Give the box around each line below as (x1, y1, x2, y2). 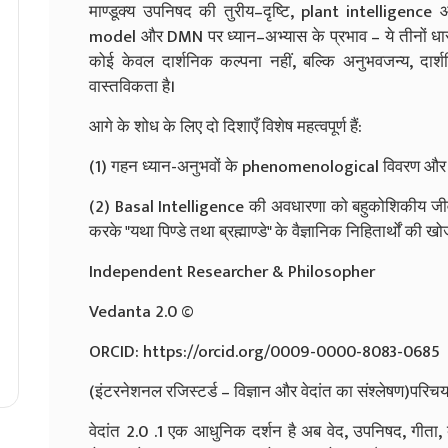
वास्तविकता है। (89, 72, 175, 101)
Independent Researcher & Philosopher (89, 257, 375, 286)
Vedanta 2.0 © (89, 297, 194, 326)
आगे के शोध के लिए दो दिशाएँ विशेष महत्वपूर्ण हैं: (89, 112, 362, 141)
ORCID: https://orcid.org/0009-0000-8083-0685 (89, 337, 440, 366)
